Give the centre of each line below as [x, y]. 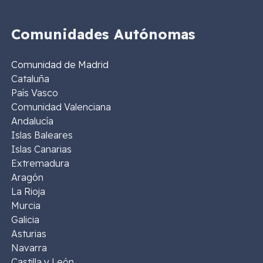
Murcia [26, 206]
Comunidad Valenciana [61, 107]
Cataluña [30, 79]
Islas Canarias [41, 149]
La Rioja [28, 192]
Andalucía [32, 121]
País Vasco [34, 93]
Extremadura [40, 163]
